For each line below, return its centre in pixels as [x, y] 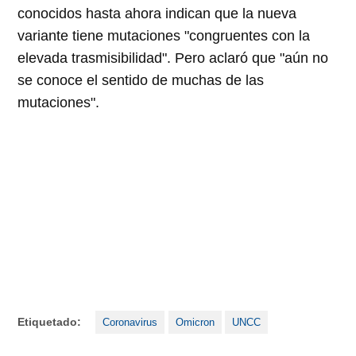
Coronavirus [130, 322]
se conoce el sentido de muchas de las [141, 80]
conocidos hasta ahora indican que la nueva [157, 13]
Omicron [195, 322]
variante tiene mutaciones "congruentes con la [164, 35]
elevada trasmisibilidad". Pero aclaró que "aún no [173, 58]
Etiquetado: [50, 321]
